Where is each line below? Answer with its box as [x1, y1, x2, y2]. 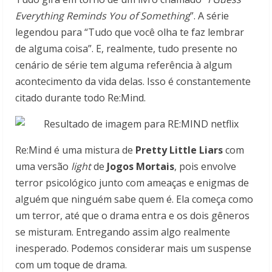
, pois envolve [174, 160, 236, 174]
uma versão [15, 160, 71, 174]
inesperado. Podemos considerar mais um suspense [15, 242, 251, 256]
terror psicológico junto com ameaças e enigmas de [15, 176, 249, 190]
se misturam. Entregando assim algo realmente [15, 225, 230, 239]
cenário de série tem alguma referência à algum [15, 58, 232, 72]
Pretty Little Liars [135, 143, 223, 157]
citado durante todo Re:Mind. [15, 91, 146, 105]
